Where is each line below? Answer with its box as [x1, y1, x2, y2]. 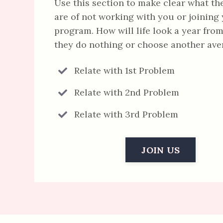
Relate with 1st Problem [74, 65, 175, 76]
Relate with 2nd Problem [74, 87, 179, 98]
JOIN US [141, 144, 180, 156]
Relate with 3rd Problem [74, 109, 178, 120]
